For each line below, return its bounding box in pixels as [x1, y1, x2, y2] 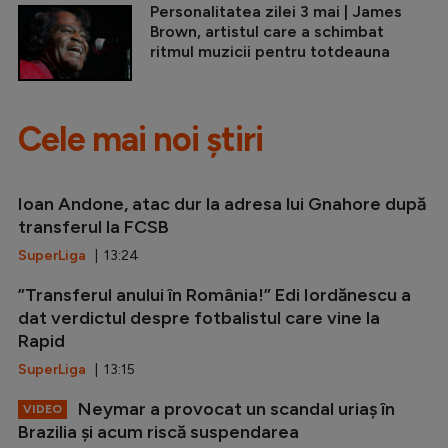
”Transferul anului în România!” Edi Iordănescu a [18, 284, 411, 307]
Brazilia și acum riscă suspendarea [18, 421, 299, 444]
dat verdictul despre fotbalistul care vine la [18, 307, 380, 330]
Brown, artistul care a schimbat [150, 22, 384, 42]
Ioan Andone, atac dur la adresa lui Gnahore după [18, 193, 426, 216]
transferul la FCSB [18, 216, 169, 239]
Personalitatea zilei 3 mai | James [150, 2, 402, 22]
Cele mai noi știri [18, 119, 263, 161]
